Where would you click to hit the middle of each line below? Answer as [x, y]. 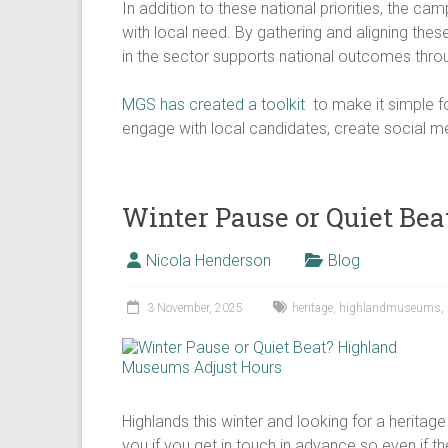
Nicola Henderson [208, 260]
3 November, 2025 [195, 308]
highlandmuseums [390, 308]
